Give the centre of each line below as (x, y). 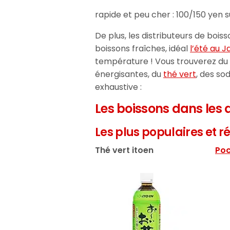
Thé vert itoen (124, 150)
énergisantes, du (129, 74)
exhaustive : (119, 87)
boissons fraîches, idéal (143, 48)
